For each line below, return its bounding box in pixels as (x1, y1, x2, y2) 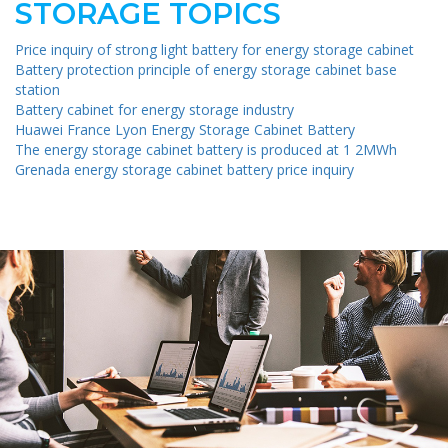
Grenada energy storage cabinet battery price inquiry (15, 160, 354, 180)
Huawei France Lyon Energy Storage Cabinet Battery (15, 120, 355, 140)
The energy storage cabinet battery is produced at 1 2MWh (15, 140, 397, 160)
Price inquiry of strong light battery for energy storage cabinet (15, 40, 414, 60)
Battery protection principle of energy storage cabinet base (15, 60, 397, 80)
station (15, 80, 60, 100)
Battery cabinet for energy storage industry (15, 100, 294, 120)
